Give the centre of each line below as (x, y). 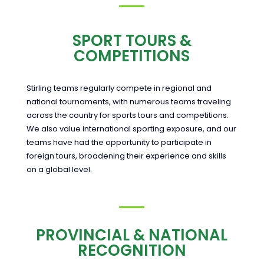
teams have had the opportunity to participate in (119, 143)
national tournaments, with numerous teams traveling (128, 102)
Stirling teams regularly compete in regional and (119, 88)
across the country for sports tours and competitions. (127, 115)
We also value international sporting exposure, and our (131, 129)
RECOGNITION (132, 251)
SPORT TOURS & (132, 41)
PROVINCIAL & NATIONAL (132, 235)
